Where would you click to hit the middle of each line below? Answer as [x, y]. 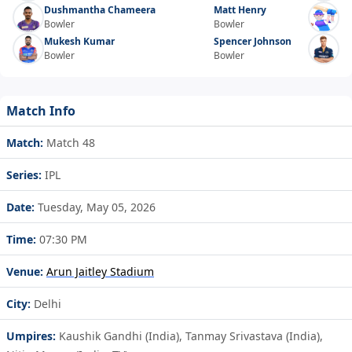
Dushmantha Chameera [100, 10]
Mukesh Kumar [79, 42]
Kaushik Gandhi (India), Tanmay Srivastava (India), [191, 336]
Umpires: [33, 336]
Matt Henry [240, 10]
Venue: [25, 272]
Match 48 [69, 143]
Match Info [41, 111]
